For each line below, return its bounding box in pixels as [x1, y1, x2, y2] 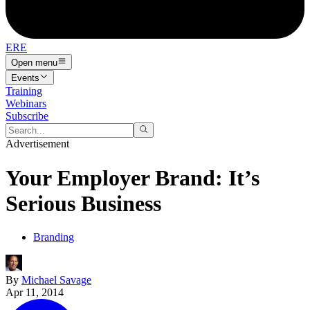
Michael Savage [21, 274, 91, 286]
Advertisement [6, 138, 69, 150]
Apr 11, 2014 [6, 286, 64, 299]
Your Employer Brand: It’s [6, 165, 259, 190]
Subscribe [6, 109, 48, 122]
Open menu [11, 57, 57, 68]
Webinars [6, 97, 46, 109]
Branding [33, 231, 74, 244]
